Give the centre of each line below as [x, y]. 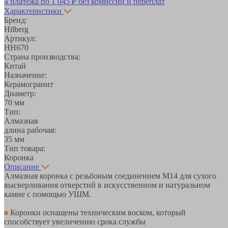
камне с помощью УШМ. [48, 194]
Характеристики [33, 11]
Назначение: [25, 75]
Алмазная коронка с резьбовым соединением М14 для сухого [110, 176]
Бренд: [16, 20]
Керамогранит [29, 84]
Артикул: [20, 38]
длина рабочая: [30, 130]
